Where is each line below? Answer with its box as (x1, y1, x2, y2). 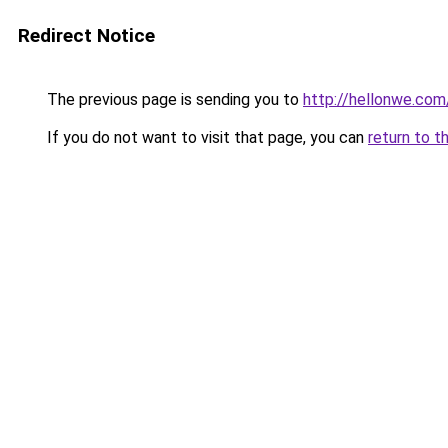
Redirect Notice (18, 24, 155, 47)
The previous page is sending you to (43, 90, 303, 109)
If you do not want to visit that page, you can (43, 128, 368, 147)
